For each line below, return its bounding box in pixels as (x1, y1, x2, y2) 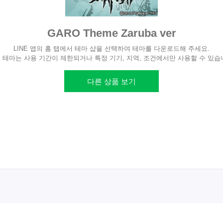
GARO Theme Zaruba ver (47, 27, 176, 39)
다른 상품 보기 (87, 77, 136, 86)
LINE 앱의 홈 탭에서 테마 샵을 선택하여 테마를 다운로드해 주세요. (13, 45, 210, 52)
